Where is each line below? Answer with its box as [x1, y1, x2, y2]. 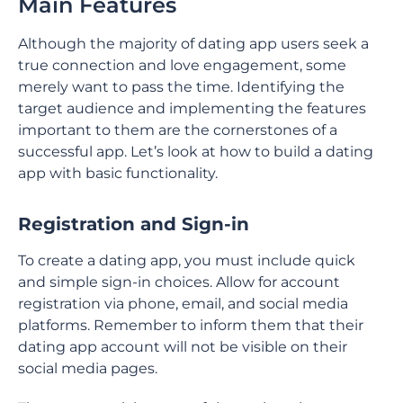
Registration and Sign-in [18, 213, 249, 235]
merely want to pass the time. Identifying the [18, 78, 345, 95]
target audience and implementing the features [18, 100, 366, 117]
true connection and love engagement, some [18, 57, 346, 74]
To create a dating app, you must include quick [18, 252, 355, 269]
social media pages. [18, 360, 157, 377]
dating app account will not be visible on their [18, 338, 347, 355]
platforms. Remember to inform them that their [18, 317, 363, 334]
